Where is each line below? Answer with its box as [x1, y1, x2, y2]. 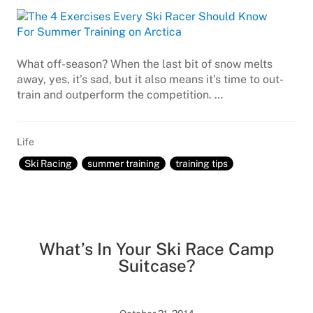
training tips [175, 158, 228, 169]
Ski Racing [24, 158, 72, 169]
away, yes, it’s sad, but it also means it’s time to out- [17, 73, 284, 86]
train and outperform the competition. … [17, 88, 223, 101]
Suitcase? [117, 256, 196, 275]
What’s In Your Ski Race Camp [39, 239, 274, 259]
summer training [87, 158, 160, 169]
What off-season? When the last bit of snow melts [17, 57, 272, 71]
